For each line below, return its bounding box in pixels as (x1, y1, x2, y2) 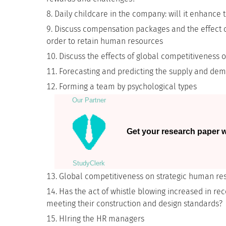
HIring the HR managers (59, 214, 144, 223)
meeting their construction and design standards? (46, 199, 222, 208)
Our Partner (72, 96, 106, 104)
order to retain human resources (46, 36, 163, 46)
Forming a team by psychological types (59, 82, 197, 91)
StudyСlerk (73, 159, 105, 167)
